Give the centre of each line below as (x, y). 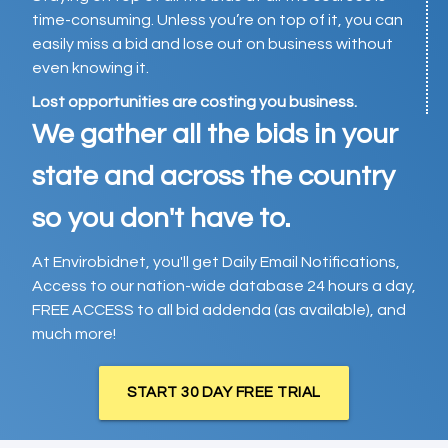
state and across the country (213, 177)
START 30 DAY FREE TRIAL (224, 393)
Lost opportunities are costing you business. (194, 102)
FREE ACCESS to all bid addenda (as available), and (219, 310)
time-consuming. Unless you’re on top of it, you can (217, 20)
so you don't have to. (161, 219)
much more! (74, 334)
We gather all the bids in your (215, 135)
